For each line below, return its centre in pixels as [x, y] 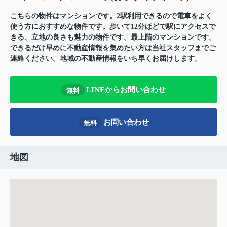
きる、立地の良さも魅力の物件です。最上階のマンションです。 [113, 37]
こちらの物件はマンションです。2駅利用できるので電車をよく [111, 16]
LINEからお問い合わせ [126, 89]
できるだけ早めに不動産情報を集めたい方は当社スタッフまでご [113, 48]
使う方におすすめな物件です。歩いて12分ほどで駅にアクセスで [113, 27]
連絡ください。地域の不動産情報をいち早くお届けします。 [106, 59]
